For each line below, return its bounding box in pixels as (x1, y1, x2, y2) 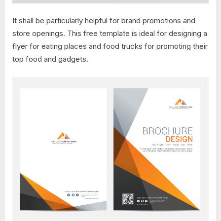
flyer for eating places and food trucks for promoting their (12, 41, 208, 51)
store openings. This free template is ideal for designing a (12, 29, 207, 38)
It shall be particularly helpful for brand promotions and (12, 16, 195, 26)
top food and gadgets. (12, 54, 88, 64)
